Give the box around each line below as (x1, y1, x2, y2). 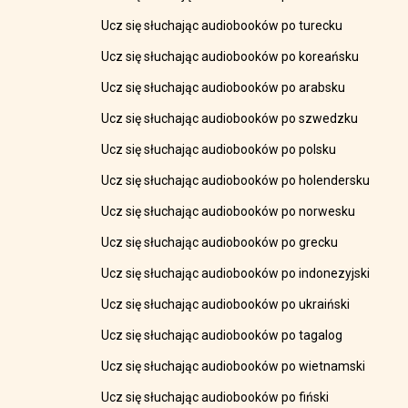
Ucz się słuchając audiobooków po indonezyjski (101, 266, 371, 281)
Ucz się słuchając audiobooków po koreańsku (101, 49, 360, 65)
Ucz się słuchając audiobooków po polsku (101, 142, 337, 158)
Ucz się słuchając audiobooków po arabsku (101, 80, 346, 96)
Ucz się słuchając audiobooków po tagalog (101, 328, 343, 343)
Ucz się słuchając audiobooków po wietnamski (101, 359, 366, 374)
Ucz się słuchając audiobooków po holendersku (101, 173, 371, 189)
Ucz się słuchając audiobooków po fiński (101, 390, 330, 405)
